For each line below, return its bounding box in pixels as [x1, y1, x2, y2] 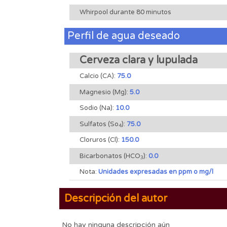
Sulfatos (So [80, 120, 119, 128]
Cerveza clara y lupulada [80, 54, 198, 66]
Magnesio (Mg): [80, 88, 130, 96]
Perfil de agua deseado [67, 29, 180, 42]
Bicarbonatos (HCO [80, 152, 140, 160]
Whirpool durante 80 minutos [80, 8, 171, 16]
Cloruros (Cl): [80, 135, 121, 144]
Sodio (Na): [80, 103, 116, 112]
